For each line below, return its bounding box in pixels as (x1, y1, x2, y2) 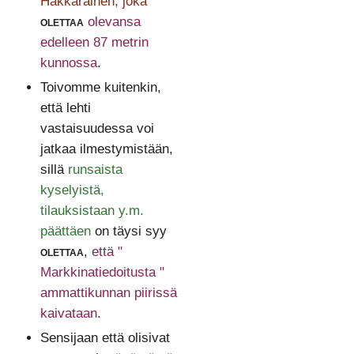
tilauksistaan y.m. (40, 203, 144, 219)
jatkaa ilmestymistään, (40, 141, 173, 157)
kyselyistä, (40, 183, 104, 198)
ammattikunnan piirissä (40, 285, 177, 301)
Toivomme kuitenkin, (40, 80, 161, 96)
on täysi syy (90, 224, 167, 239)
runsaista (67, 162, 122, 178)
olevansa (87, 14, 141, 30)
